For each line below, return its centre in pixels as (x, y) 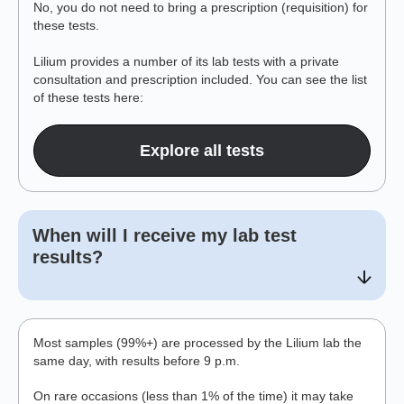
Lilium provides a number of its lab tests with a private (186, 61)
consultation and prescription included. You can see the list (200, 79)
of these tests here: (88, 97)
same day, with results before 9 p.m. (137, 360)
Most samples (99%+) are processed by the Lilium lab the (197, 342)
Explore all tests (202, 150)
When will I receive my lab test (165, 235)
